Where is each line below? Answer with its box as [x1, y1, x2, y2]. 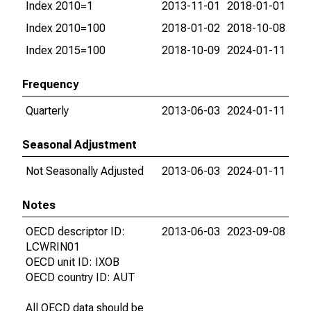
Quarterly [26, 104, 69, 117]
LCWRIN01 [26, 240, 80, 253]
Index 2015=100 [26, 44, 106, 57]
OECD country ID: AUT [26, 271, 135, 284]
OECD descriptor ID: [26, 225, 125, 238]
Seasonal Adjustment [22, 138, 137, 151]
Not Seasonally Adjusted [26, 165, 144, 178]
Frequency [22, 78, 78, 91]
